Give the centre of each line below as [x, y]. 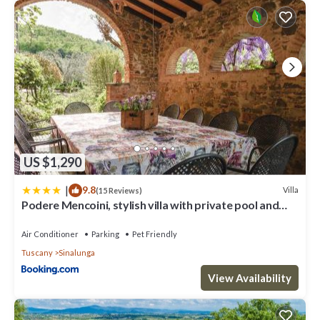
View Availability [250, 278]
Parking [105, 234]
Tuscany [37, 252]
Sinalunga [77, 252]
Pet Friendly [155, 234]
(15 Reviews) [119, 190]
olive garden [53, 217]
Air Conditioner [50, 234]
